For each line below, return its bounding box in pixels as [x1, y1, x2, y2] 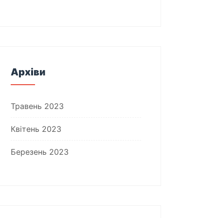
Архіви [11, 66, 45, 78]
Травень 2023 [11, 101, 64, 111]
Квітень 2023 [11, 124, 61, 134]
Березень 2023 [11, 147, 69, 157]
